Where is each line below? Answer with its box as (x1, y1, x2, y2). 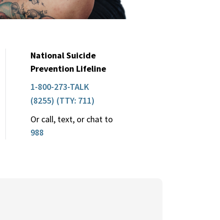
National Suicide (30, 50, 96, 61)
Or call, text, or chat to (30, 113, 113, 125)
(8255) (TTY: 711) (30, 95, 95, 107)
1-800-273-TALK (30, 81, 89, 93)
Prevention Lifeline (30, 63, 106, 75)
